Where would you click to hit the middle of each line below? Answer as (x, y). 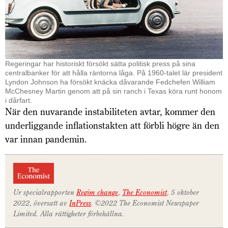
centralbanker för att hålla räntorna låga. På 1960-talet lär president (114, 73)
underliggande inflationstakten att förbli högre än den (112, 126)
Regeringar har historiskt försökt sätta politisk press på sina (100, 64)
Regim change (97, 192)
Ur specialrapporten (45, 192)
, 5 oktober (183, 192)
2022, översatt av (41, 203)
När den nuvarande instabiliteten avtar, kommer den (110, 112)
